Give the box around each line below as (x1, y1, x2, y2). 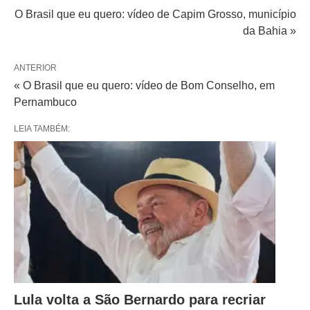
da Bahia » (243, 24, 296, 37)
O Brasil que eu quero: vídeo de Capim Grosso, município (15, 8, 296, 20)
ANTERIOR (14, 62, 57, 73)
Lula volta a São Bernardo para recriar (14, 291, 266, 307)
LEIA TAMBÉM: (14, 123, 70, 134)
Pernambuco (14, 95, 77, 108)
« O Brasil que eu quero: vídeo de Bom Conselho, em (14, 79, 275, 91)
